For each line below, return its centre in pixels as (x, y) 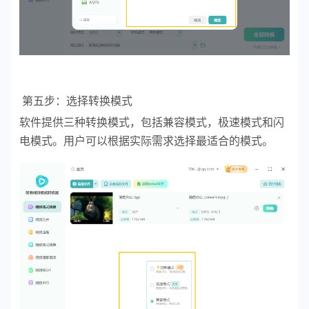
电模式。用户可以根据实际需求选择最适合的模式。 (146, 141)
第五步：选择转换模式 (76, 101)
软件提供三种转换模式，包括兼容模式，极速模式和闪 (152, 122)
